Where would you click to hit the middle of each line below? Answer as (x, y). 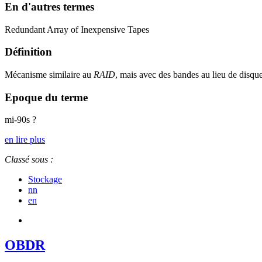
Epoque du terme (46, 97)
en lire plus (25, 140)
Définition (28, 52)
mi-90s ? (20, 120)
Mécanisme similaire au (49, 74)
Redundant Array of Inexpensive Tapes (77, 29)
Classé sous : (29, 160)
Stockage (45, 180)
